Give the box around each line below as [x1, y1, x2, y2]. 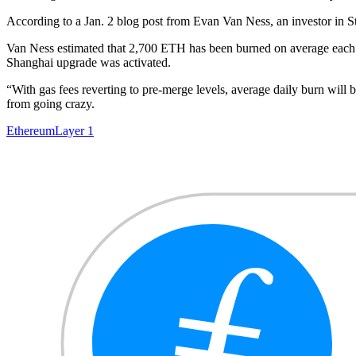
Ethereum [6, 123, 55, 137]
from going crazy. [6, 96, 95, 110]
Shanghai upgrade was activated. [6, 55, 171, 69]
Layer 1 [55, 123, 94, 137]
